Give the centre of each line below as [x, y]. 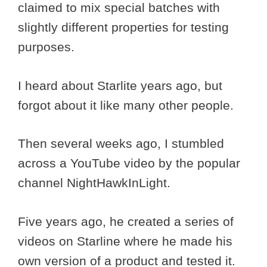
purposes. [48, 47]
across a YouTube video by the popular [129, 163]
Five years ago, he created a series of [126, 221]
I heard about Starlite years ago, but [120, 85]
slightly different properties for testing [123, 27]
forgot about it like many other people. [128, 105]
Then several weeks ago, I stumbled [121, 144]
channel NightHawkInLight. [96, 183]
